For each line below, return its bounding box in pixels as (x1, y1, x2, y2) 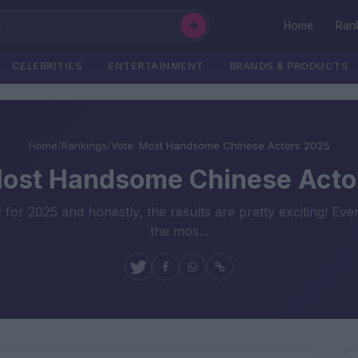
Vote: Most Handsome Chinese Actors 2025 (110, 139, 330, 152)
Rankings (61, 139, 107, 152)
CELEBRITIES (11, 60, 82, 72)
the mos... (149, 223, 209, 239)
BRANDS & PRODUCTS (229, 60, 348, 72)
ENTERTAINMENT (108, 60, 204, 72)
